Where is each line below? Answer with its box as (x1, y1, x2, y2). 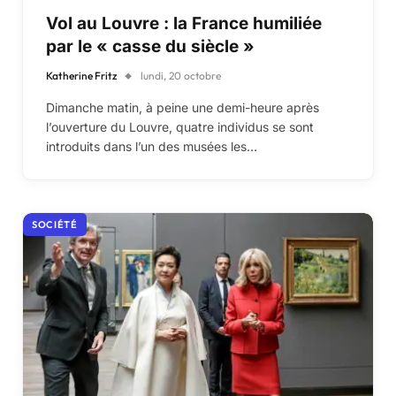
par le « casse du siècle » (46, 35, 255, 57)
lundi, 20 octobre (141, 68, 221, 82)
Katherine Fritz (46, 68, 117, 82)
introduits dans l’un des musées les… (46, 138, 257, 154)
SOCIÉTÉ (32, 217, 78, 231)
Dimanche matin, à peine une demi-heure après (46, 99, 319, 115)
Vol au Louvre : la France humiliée (46, 12, 322, 34)
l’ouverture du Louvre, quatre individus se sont (46, 118, 314, 134)
